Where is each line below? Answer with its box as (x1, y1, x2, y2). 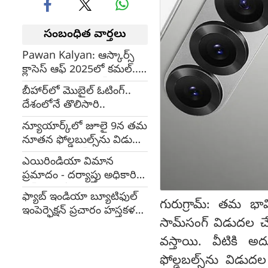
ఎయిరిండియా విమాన (22, 155, 114, 170)
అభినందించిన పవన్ (22, 77, 108, 92)
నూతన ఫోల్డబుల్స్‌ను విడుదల (22, 133, 148, 148)
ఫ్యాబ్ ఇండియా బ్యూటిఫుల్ (22, 190, 138, 205)
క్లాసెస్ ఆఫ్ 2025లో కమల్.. (22, 63, 138, 78)
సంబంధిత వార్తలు (44, 27, 126, 42)
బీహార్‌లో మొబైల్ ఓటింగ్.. (22, 84, 131, 99)
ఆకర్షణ (22, 218, 51, 233)
